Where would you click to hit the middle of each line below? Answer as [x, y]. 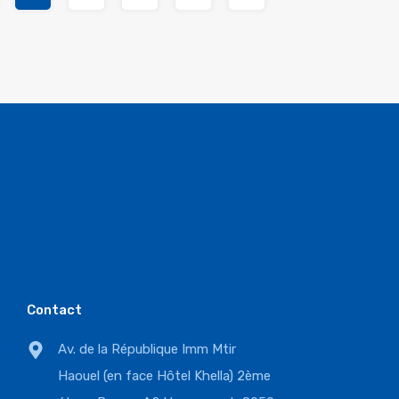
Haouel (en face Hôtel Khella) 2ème [165, 376]
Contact [55, 310]
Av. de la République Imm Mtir [147, 349]
